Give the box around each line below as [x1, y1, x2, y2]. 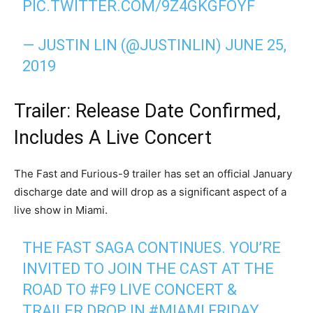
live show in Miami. [14, 203, 108, 217]
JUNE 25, [225, 36, 287, 54]
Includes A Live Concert [14, 126, 212, 149]
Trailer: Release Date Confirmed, [14, 99, 281, 122]
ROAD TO [22, 280, 90, 298]
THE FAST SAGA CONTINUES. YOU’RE [22, 238, 282, 256]
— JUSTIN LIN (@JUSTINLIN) [22, 36, 226, 54]
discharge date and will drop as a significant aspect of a [14, 184, 286, 198]
